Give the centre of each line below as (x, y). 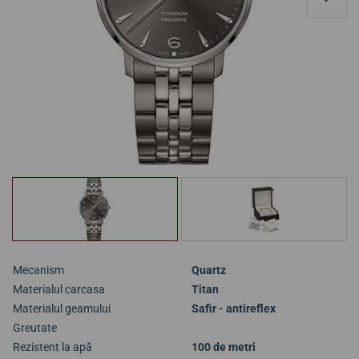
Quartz (209, 270)
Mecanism (38, 270)
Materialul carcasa (59, 289)
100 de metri (224, 347)
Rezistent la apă (52, 347)
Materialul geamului (62, 309)
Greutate (35, 328)
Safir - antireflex (234, 309)
